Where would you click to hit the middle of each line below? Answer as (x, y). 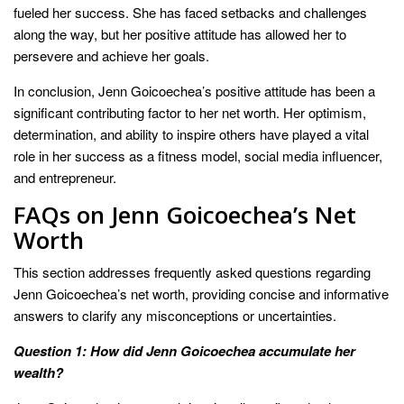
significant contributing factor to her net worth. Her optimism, (190, 113)
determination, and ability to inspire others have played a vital (191, 134)
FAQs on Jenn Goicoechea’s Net (185, 215)
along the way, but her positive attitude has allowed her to (180, 34)
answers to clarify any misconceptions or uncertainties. (175, 316)
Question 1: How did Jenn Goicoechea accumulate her (184, 351)
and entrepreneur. (65, 178)
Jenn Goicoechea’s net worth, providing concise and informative (201, 294)
